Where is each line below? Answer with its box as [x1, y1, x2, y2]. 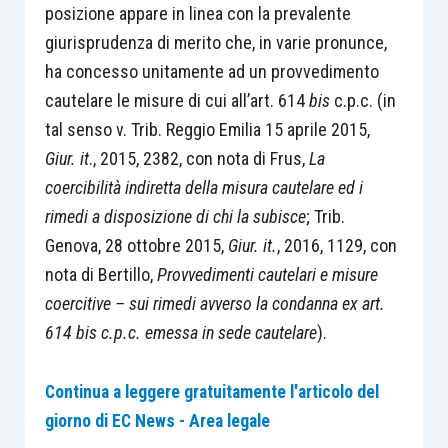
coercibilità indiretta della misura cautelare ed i [44, 176, 363, 198]
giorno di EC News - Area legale [44, 411, 270, 431]
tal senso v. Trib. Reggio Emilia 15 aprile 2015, [44, 118, 370, 140]
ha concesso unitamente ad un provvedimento [44, 60, 379, 82]
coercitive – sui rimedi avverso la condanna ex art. [44, 292, 385, 314]
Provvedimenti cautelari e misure [156, 263, 378, 285]
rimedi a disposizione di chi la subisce [44, 205, 306, 227]
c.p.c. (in [333, 89, 396, 111]
